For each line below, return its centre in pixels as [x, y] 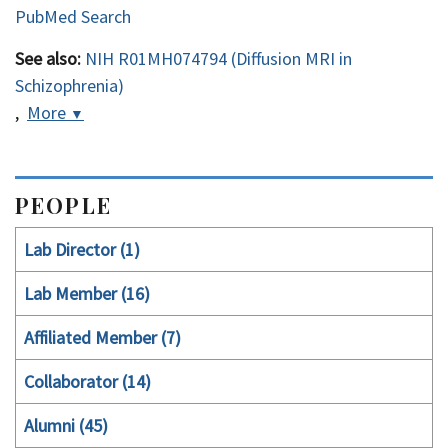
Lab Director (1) [82, 249]
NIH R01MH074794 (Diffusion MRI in [218, 58]
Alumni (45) [66, 425]
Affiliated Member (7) [102, 337]
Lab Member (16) [87, 293]
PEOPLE [63, 204]
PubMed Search [73, 16]
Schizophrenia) [69, 85]
